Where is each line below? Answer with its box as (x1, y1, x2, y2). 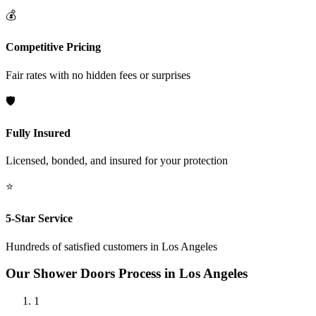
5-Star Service (6, 212, 73, 225)
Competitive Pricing (6, 41, 101, 54)
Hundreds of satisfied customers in (6, 240, 162, 253)
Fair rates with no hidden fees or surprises (6, 68, 190, 81)
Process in (115, 266, 179, 281)
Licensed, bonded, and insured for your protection (6, 154, 228, 167)
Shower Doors (33, 266, 115, 281)
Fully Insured (6, 126, 71, 139)
